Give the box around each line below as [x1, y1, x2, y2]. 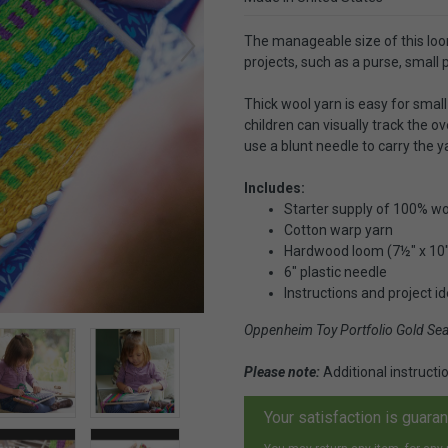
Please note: [244, 363, 320, 380]
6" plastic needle [284, 263, 387, 280]
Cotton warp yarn [284, 221, 393, 238]
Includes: [244, 179, 305, 196]
